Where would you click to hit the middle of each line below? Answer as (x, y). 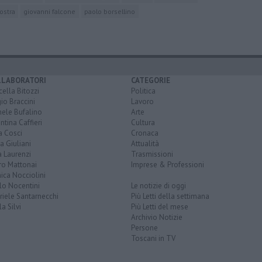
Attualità (145, 143)
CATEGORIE (151, 80)
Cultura (143, 122)
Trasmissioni (152, 154)
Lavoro (142, 101)
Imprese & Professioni (168, 164)
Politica (143, 91)
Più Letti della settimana (170, 196)
